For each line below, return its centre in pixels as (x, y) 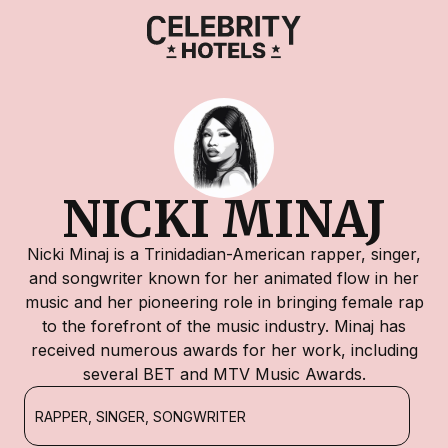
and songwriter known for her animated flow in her (224, 278)
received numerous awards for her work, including (224, 350)
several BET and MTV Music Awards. (224, 374)
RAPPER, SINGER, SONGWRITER (140, 416)
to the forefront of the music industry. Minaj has (224, 326)
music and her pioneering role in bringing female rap (224, 302)
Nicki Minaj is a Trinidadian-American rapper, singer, (224, 254)
